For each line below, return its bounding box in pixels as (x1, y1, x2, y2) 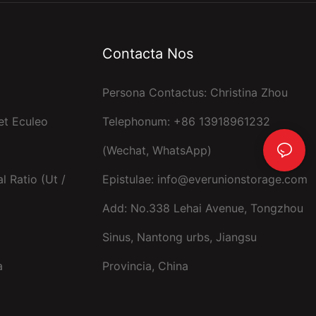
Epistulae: (102, 171, 157, 186)
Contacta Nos (102, 44, 193, 62)
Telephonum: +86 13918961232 (102, 114, 270, 128)
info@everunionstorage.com (157, 171, 308, 186)
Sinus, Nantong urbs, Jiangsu (102, 229, 257, 244)
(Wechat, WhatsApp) (102, 142, 212, 157)
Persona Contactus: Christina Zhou (102, 85, 288, 99)
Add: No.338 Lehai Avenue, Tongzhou (102, 200, 303, 215)
